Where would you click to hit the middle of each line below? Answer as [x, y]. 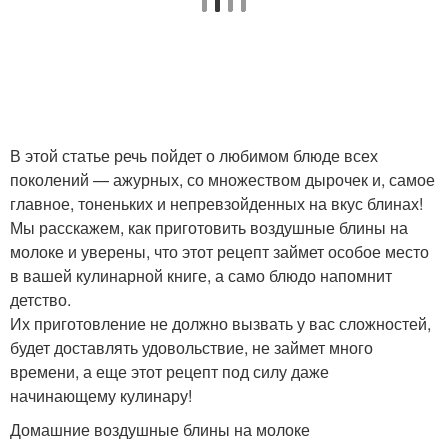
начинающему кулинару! [101, 395]
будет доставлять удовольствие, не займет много [191, 347]
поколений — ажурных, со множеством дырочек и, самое [222, 179]
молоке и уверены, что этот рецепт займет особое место [219, 251]
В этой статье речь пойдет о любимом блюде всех [194, 155]
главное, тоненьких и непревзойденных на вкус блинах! [216, 203]
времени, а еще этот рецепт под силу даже [169, 371]
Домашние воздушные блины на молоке [160, 429]
